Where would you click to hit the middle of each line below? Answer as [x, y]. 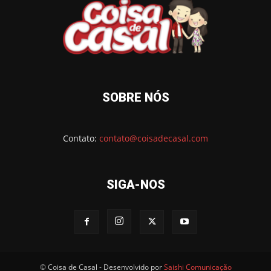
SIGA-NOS [135, 184]
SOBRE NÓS [135, 97]
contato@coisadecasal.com [154, 138]
